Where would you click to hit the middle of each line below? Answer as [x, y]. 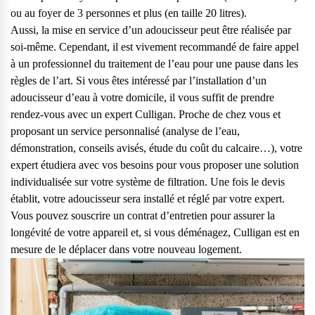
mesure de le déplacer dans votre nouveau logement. [126, 250]
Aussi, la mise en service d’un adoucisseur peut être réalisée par [151, 30]
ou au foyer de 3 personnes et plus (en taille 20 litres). [129, 13]
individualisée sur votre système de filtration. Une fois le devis [148, 182]
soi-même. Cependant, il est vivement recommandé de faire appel [155, 47]
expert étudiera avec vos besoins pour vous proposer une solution [155, 165]
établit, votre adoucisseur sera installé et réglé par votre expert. [148, 199]
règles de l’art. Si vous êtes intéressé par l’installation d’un [139, 81]
